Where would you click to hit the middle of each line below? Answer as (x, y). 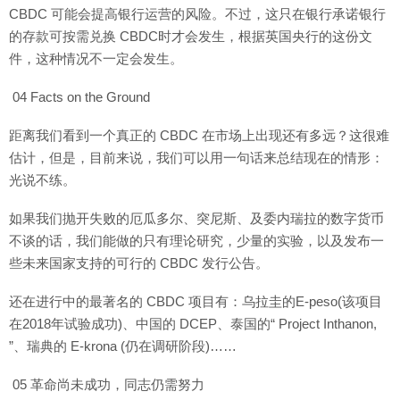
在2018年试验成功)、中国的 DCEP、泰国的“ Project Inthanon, (193, 324)
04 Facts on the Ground (79, 97)
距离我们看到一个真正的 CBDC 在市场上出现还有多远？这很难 (199, 135)
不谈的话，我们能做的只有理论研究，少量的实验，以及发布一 (196, 241)
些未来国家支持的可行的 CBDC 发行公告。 (139, 263)
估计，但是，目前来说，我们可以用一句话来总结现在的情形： (196, 158)
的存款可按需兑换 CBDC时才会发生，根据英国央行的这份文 (191, 36)
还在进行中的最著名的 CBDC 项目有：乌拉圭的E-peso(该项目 (196, 301)
